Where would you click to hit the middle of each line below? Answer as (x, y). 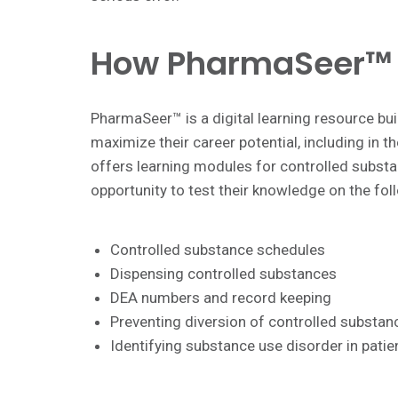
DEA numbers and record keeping (221, 297)
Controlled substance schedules (218, 249)
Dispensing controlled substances (223, 273)
